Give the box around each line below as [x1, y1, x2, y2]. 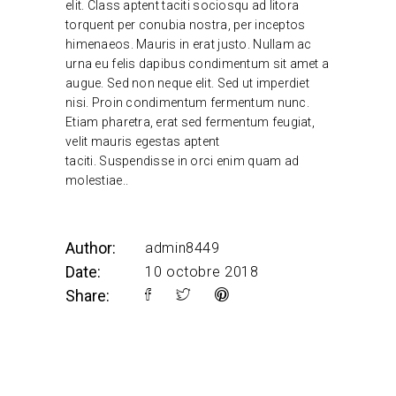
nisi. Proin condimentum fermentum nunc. [65, 95, 309, 110]
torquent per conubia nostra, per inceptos [65, 17, 306, 32]
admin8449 [145, 239, 220, 256]
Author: [65, 238, 116, 257]
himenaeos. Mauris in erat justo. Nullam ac [65, 36, 312, 51]
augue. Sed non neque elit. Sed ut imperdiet [65, 75, 310, 90]
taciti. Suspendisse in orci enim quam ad [65, 153, 300, 168]
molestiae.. [65, 172, 129, 187]
